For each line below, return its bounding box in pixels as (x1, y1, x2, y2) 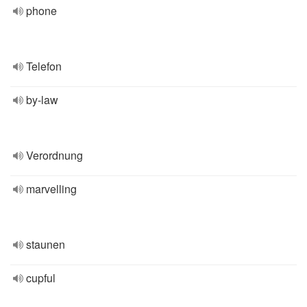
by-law (26, 92, 58, 108)
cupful (26, 270, 56, 286)
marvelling (26, 181, 77, 197)
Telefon (26, 58, 62, 74)
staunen (26, 236, 65, 252)
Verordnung (26, 147, 83, 163)
